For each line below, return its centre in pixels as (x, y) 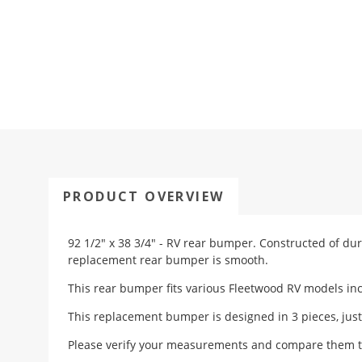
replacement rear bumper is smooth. (168, 260)
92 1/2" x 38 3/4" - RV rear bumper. (164, 243)
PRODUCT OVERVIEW (143, 197)
